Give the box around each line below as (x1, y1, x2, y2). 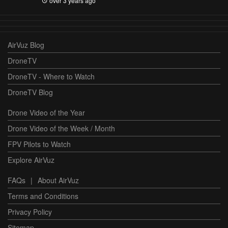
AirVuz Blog (8, 40, 44, 50)
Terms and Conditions (8, 191, 78, 202)
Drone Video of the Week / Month (8, 123, 115, 134)
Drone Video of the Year (8, 107, 85, 118)
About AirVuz (38, 175, 79, 186)
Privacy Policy (8, 207, 52, 217)
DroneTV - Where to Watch (8, 71, 95, 82)
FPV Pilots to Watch (8, 139, 71, 150)
